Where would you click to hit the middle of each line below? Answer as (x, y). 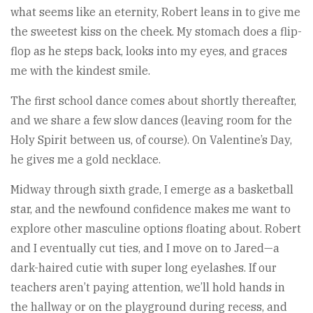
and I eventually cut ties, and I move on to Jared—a (145, 248)
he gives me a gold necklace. (86, 159)
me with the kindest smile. (80, 70)
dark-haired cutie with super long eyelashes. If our (144, 267)
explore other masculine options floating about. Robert (156, 228)
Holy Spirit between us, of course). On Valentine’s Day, (151, 139)
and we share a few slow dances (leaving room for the (151, 120)
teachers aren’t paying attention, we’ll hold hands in (148, 287)
